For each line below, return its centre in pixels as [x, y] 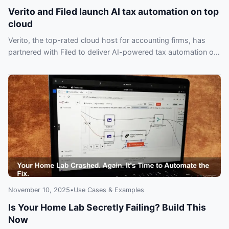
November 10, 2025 [39, 190]
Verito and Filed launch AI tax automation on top [113, 12]
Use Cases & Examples [109, 190]
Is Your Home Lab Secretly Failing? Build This [107, 208]
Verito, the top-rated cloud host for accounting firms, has [107, 40]
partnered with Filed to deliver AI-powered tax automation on [113, 52]
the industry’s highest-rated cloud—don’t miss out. [96, 64]
